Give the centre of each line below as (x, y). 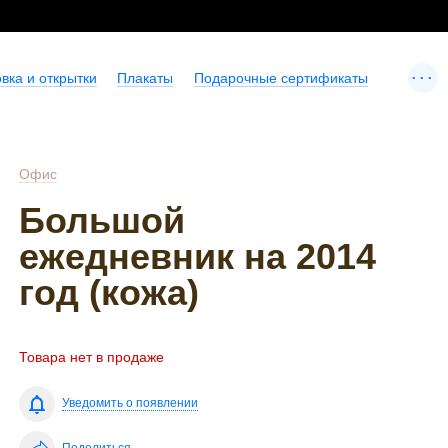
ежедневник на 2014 (198, 256)
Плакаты (145, 78)
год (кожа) (109, 292)
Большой (102, 220)
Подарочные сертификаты (280, 78)
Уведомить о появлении (130, 403)
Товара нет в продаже (92, 357)
